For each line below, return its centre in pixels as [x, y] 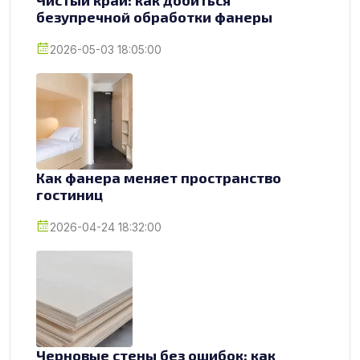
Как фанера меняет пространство [159, 177]
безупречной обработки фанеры [154, 16]
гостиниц [70, 194]
